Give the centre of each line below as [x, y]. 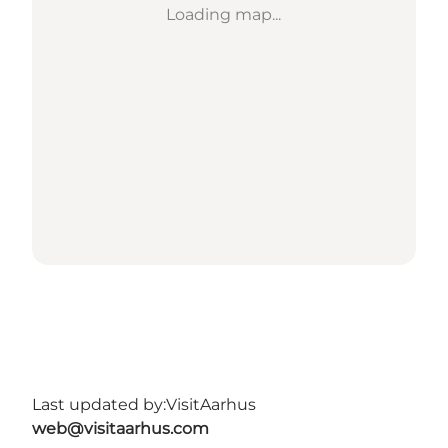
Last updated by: [99, 405]
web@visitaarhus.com [120, 429]
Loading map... [224, 15]
